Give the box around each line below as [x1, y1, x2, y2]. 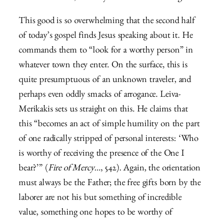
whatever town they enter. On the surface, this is [19, 61, 188, 71]
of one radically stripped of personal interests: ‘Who [19, 135, 199, 145]
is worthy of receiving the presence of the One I [19, 150, 184, 160]
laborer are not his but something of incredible [19, 194, 182, 204]
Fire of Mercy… [48, 165, 101, 174]
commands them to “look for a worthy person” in [19, 47, 193, 56]
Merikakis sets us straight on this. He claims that [19, 106, 188, 115]
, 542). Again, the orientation [100, 165, 201, 174]
